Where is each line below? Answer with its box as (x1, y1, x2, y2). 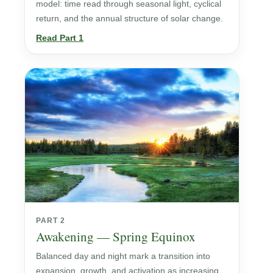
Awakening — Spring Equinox (36, 227, 196, 245)
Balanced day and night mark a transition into (36, 250, 210, 261)
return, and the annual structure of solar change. (36, 13, 223, 23)
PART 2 (36, 216, 65, 225)
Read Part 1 (36, 32, 83, 43)
